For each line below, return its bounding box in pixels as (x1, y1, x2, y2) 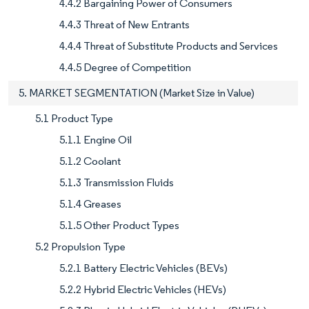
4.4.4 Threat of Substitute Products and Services (59, 39, 278, 53)
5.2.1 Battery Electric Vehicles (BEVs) (59, 261, 228, 275)
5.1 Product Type (35, 112, 113, 126)
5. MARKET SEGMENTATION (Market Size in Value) (19, 86, 255, 100)
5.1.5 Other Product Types (59, 219, 179, 232)
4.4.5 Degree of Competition (59, 61, 191, 74)
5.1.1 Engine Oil (59, 133, 132, 147)
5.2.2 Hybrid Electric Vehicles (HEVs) (59, 283, 226, 297)
